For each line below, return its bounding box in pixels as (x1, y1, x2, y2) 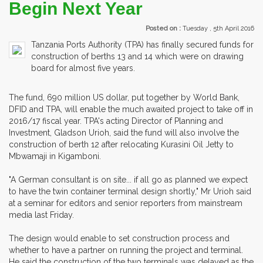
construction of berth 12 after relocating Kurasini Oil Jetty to (9, 139, 234, 149)
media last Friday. (9, 210, 74, 220)
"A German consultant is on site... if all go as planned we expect (9, 174, 248, 184)
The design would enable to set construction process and (9, 233, 230, 243)
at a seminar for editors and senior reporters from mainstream (9, 198, 242, 208)
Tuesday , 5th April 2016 (183, 24, 254, 32)
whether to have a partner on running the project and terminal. (9, 245, 243, 255)
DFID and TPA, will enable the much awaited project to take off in (9, 104, 253, 114)
